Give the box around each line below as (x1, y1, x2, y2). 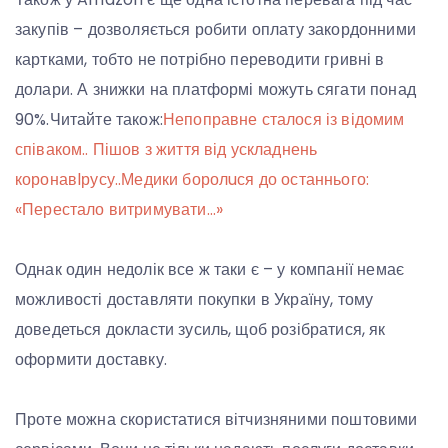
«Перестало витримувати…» (15, 198, 223, 221)
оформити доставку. (15, 348, 167, 371)
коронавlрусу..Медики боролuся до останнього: (15, 168, 370, 191)
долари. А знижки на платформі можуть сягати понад (15, 78, 416, 101)
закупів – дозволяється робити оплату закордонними (15, 18, 416, 41)
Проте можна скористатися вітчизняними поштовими (15, 408, 418, 431)
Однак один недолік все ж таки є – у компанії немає (15, 258, 404, 281)
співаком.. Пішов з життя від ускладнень (15, 138, 318, 161)
